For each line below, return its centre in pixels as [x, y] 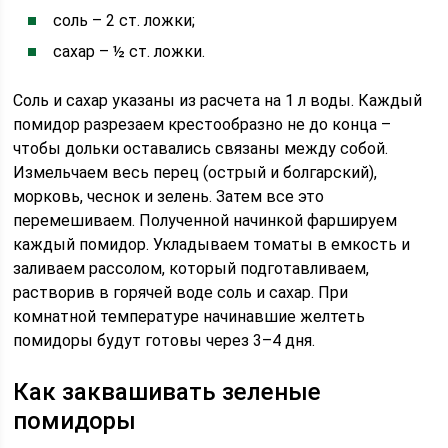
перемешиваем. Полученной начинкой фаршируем [205, 220]
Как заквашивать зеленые [167, 392]
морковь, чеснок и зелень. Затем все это [169, 196]
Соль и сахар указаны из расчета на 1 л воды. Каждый [218, 100]
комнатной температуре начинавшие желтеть [189, 316]
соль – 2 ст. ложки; [124, 20]
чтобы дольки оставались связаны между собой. [201, 148]
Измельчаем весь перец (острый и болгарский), [195, 172]
